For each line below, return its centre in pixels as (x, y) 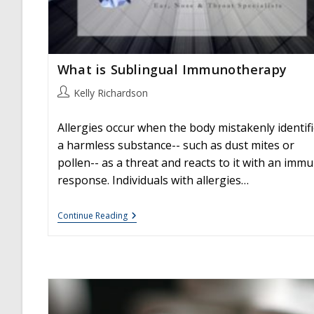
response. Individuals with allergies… (153, 180)
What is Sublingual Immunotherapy (172, 70)
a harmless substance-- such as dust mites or (176, 145)
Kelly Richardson (110, 93)
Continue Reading (92, 216)
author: (73, 107)
